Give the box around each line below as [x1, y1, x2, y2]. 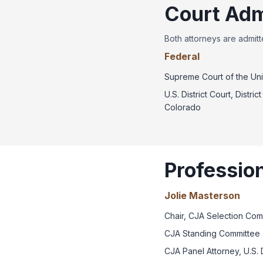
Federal [164, 50, 200, 62]
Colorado [164, 102, 201, 112]
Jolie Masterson [164, 189, 240, 201]
